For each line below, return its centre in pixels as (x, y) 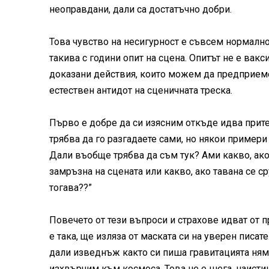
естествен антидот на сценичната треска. (141, 90)
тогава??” (71, 188)
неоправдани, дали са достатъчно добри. (141, 9)
